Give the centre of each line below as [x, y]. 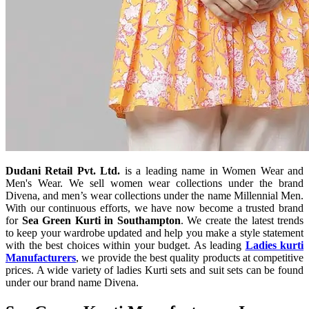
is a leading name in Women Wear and [212, 170]
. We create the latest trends [242, 220]
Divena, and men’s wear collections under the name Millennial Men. [154, 195]
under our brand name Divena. [72, 282]
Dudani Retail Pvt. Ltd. [63, 170]
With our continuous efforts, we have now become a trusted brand [154, 208]
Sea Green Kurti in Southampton [101, 220]
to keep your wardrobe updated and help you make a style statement [154, 232]
